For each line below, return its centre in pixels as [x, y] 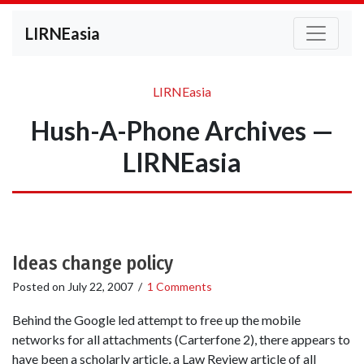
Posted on [40, 286]
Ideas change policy [93, 263]
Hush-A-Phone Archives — [182, 130]
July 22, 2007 [100, 286]
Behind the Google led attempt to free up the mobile [156, 320]
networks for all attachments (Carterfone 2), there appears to [181, 340]
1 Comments [180, 286]
